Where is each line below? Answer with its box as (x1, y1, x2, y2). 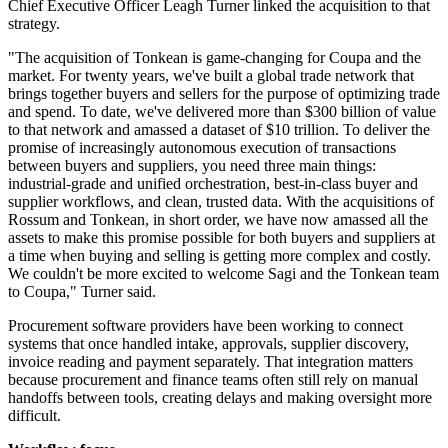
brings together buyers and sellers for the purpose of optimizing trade (8, 85, 440, 103)
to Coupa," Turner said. (8, 283, 156, 301)
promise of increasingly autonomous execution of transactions (8, 139, 396, 157)
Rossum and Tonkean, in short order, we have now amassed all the (8, 211, 428, 229)
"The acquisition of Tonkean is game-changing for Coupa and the (8, 49, 421, 67)
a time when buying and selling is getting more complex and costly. (8, 247, 431, 265)
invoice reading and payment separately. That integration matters (8, 353, 413, 371)
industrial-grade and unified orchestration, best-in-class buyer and (8, 175, 418, 193)
